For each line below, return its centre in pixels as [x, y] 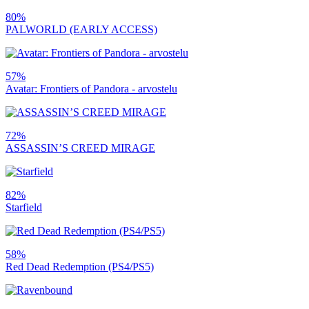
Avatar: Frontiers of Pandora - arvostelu [91, 88]
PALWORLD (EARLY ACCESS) [81, 29]
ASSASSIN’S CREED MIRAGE [80, 148]
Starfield [24, 207]
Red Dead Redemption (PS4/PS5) [80, 266]
